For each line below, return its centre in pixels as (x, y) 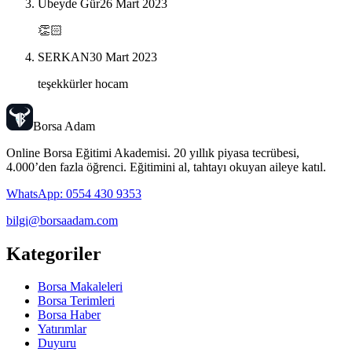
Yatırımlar (62, 329)
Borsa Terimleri (76, 301)
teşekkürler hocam (83, 83)
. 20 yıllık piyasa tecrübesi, (233, 152)
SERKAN (64, 57)
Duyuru (57, 343)
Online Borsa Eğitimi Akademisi (87, 152)
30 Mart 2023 (123, 57)
